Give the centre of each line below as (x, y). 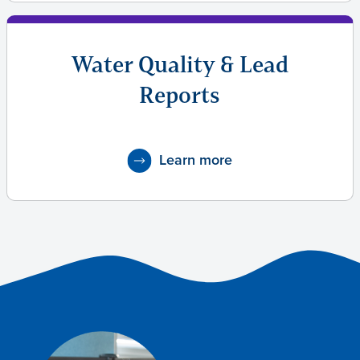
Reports (180, 95)
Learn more (196, 160)
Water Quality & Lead (180, 65)
